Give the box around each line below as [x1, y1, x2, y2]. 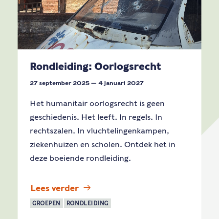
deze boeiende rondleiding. [30, 153, 131, 163]
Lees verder [30, 183, 79, 194]
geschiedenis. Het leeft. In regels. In [30, 112, 162, 122]
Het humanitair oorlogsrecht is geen [30, 99, 165, 108]
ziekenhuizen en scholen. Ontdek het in [30, 140, 175, 149]
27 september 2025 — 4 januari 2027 [30, 79, 144, 87]
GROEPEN [32, 200, 61, 207]
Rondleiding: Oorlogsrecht [30, 61, 161, 72]
